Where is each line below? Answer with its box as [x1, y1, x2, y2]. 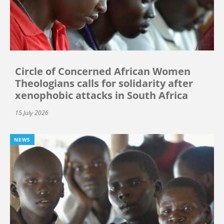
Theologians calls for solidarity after [15, 76, 193, 90]
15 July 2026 [15, 108, 48, 117]
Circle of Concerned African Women [15, 64, 190, 78]
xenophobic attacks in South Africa [15, 88, 188, 102]
